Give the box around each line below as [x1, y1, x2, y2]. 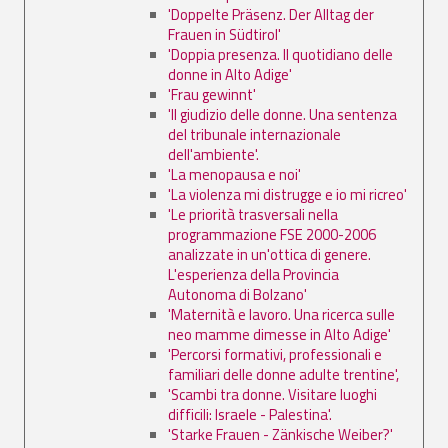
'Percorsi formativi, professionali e [168, 342, 382, 366]
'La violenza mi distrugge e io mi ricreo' [168, 182, 407, 206]
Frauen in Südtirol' [168, 22, 281, 46]
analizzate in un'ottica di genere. [168, 242, 371, 266]
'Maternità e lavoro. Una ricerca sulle [168, 302, 395, 326]
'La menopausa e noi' [168, 162, 301, 186]
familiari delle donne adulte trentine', [168, 362, 399, 386]
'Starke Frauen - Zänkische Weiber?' [168, 422, 393, 446]
